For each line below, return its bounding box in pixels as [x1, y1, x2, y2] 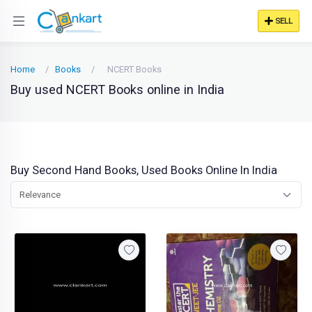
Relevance [19, 189, 61, 200]
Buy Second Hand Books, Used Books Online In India [10, 164, 277, 177]
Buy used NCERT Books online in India [10, 82, 224, 97]
